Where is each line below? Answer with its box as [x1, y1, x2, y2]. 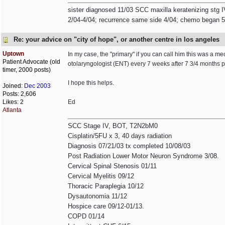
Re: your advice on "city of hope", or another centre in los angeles [14, 36, 219, 43]
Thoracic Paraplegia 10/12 [68, 182, 144, 190]
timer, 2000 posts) [3, 66, 51, 73]
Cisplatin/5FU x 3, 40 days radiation [68, 132, 172, 140]
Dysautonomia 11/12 [68, 192, 127, 200]
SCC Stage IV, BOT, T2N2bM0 [68, 122, 158, 130]
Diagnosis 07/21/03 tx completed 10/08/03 [68, 142, 190, 150]
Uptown [3, 50, 24, 57]
